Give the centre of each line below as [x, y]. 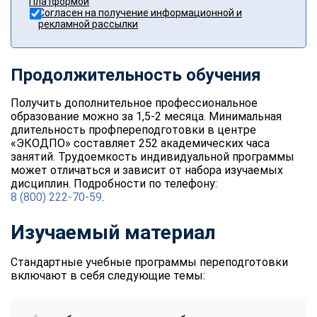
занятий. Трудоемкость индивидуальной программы [152, 156]
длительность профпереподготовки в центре [133, 129]
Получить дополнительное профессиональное [134, 103]
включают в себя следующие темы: [108, 275]
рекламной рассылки [88, 24]
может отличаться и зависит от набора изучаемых [147, 170]
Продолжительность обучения [136, 75]
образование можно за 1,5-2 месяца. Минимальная [146, 116]
